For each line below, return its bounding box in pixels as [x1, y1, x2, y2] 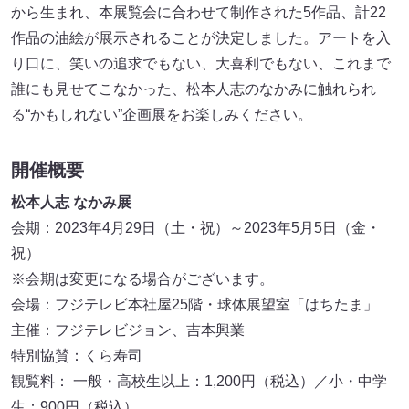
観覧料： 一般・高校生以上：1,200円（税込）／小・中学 [11, 373, 387, 390]
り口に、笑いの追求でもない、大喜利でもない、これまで [11, 55, 391, 71]
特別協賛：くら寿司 [11, 348, 142, 364]
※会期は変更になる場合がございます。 [11, 271, 274, 288]
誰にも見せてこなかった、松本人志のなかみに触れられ [11, 80, 376, 97]
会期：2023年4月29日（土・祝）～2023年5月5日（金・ [11, 220, 381, 236]
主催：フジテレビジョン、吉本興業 [11, 322, 245, 339]
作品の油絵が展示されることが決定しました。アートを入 [11, 29, 391, 46]
